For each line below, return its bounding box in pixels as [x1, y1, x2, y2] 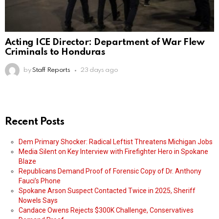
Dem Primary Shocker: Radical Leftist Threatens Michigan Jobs [19, 138, 213, 146]
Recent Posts [5, 117, 65, 128]
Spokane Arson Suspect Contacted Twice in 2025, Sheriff [19, 187, 196, 195]
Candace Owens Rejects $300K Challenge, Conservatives [19, 206, 194, 215]
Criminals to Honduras [5, 47, 106, 57]
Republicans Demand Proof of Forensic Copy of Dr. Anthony [19, 167, 201, 175]
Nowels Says [19, 197, 58, 205]
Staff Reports [32, 67, 70, 74]
